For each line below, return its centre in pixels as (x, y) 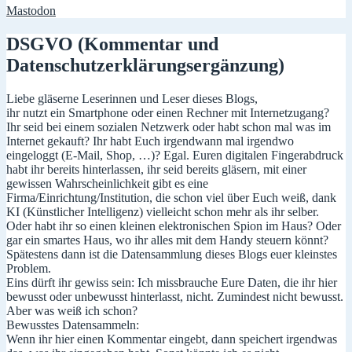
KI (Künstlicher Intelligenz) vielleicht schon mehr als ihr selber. (163, 211)
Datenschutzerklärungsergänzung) (145, 65)
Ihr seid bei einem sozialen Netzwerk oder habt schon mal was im (169, 126)
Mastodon (31, 10)
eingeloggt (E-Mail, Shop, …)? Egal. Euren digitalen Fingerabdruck (175, 155)
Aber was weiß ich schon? (72, 310)
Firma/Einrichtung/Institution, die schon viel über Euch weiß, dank (171, 197)
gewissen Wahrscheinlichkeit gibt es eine (107, 183)
